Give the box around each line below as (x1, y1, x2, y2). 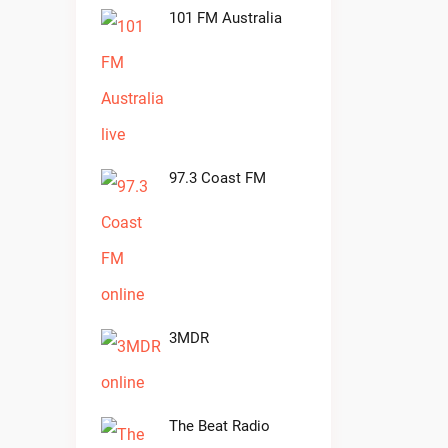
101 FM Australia (169, 9, 282, 27)
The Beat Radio (169, 417, 270, 435)
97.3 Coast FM (169, 169, 266, 187)
